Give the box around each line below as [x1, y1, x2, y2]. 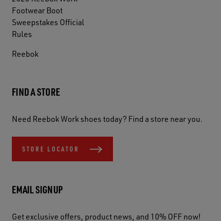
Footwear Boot [12, 4, 63, 15]
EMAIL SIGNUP [12, 183, 63, 196]
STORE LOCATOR [22, 144, 79, 153]
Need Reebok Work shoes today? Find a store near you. [12, 113, 203, 124]
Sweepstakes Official [12, 16, 84, 27]
